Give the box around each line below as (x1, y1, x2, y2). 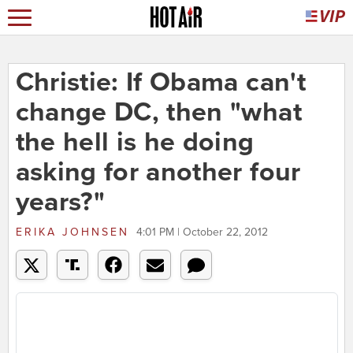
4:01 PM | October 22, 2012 (136, 225, 268, 240)
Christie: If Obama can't (15, 66, 306, 99)
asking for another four (15, 156, 301, 189)
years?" (15, 186, 105, 219)
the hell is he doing (15, 126, 255, 159)
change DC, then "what (15, 96, 302, 129)
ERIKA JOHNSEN (15, 225, 129, 240)
